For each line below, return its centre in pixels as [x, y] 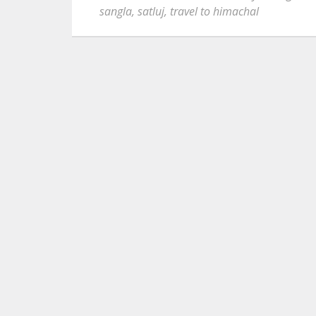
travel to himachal [214, 11]
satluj [151, 11]
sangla [116, 11]
